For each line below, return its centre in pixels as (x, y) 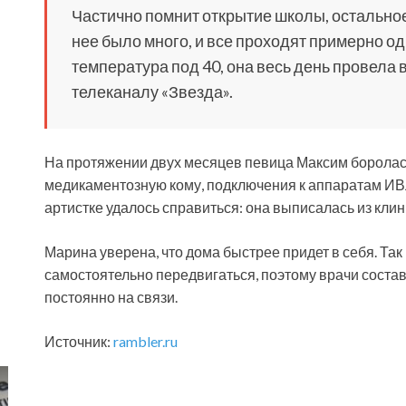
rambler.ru (145, 342)
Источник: (79, 342)
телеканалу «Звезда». (152, 92)
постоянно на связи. (111, 297)
